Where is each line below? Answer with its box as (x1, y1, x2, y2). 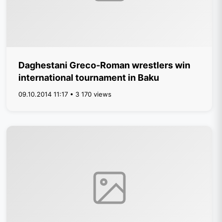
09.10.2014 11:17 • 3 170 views (18, 90, 112, 98)
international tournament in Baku (18, 72, 160, 83)
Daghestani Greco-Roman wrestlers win (18, 60, 191, 70)
